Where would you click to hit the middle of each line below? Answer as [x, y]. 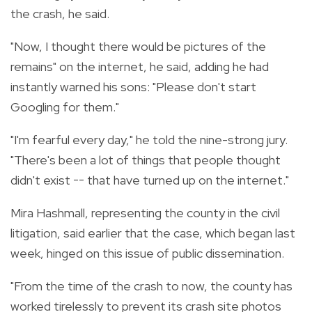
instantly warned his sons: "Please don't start [133, 86]
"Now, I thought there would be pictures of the [138, 46]
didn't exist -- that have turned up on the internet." [150, 180]
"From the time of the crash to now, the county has [151, 286]
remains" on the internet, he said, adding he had [140, 66]
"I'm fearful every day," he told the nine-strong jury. [149, 139]
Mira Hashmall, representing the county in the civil [145, 212]
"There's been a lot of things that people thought [146, 159]
